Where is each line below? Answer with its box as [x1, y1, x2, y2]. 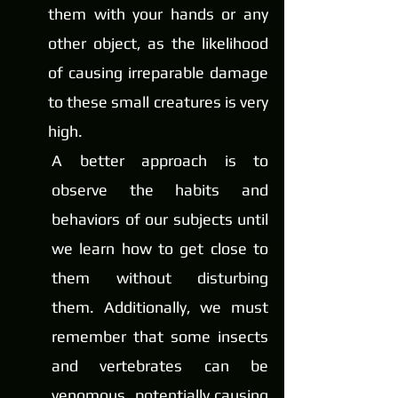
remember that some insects [52, 327, 268, 346]
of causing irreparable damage [48, 63, 268, 83]
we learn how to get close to [52, 239, 268, 259]
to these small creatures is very [48, 92, 268, 112]
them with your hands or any [48, 4, 268, 24]
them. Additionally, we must [52, 298, 268, 317]
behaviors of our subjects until [52, 210, 268, 229]
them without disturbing [52, 268, 268, 288]
